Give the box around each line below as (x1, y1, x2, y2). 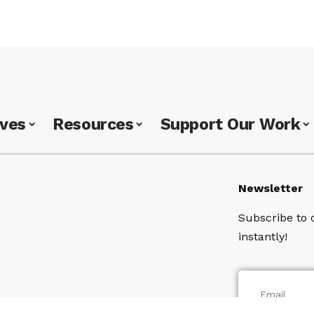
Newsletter (238, 181, 303, 195)
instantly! (238, 229, 287, 243)
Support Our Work (160, 114, 301, 134)
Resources (53, 114, 134, 134)
